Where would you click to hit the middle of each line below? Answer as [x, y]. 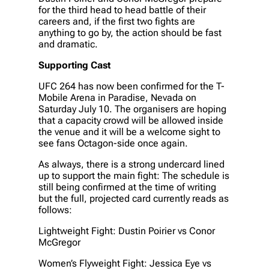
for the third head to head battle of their [122, 10]
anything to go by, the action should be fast [130, 32]
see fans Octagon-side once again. [113, 143]
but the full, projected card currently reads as [134, 198]
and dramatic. [68, 44]
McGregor [59, 242]
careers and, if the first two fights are [117, 21]
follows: [55, 210]
